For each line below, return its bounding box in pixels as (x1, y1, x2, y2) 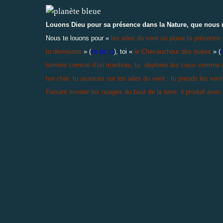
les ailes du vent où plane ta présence (111, 34, 221, 42)
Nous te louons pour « (46, 34, 111, 42)
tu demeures (46, 47, 82, 55)
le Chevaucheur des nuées (134, 47, 211, 55)
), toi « (114, 47, 134, 55)
